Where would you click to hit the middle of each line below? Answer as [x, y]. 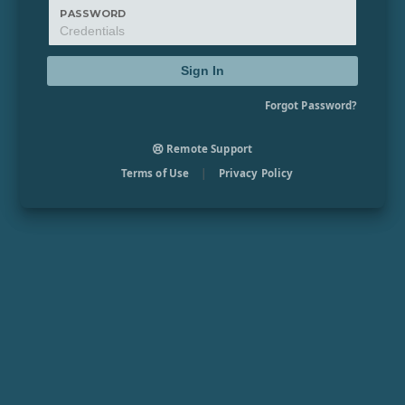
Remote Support [208, 149]
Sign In [202, 71]
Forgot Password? [311, 105]
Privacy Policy [256, 173]
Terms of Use [155, 173]
